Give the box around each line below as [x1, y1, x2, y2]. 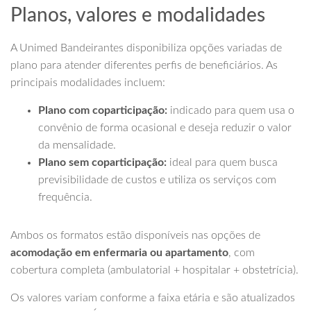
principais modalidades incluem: [10, 77, 165, 89]
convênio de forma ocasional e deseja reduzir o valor [38, 122, 292, 134]
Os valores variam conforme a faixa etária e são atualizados [10, 292, 295, 304]
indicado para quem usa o [167, 105, 294, 117]
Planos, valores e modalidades [10, 6, 265, 26]
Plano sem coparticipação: [38, 157, 167, 169]
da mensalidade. [38, 140, 116, 151]
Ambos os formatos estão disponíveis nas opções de [10, 230, 260, 242]
